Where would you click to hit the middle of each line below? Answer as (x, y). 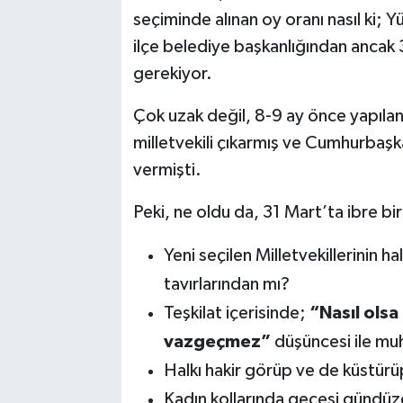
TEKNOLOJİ (90, 42)
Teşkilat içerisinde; (236, 313)
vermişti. (167, 170)
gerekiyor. (172, 74)
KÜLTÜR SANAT (104, 134)
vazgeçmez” (219, 342)
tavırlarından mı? (226, 285)
